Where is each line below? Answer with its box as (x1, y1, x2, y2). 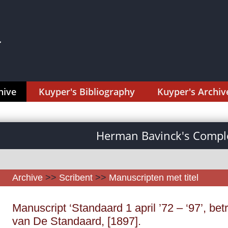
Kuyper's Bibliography (39, 85, 135, 98)
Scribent (59, 173, 93, 183)
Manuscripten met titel (109, 173, 198, 183)
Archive (12, 173, 43, 183)
